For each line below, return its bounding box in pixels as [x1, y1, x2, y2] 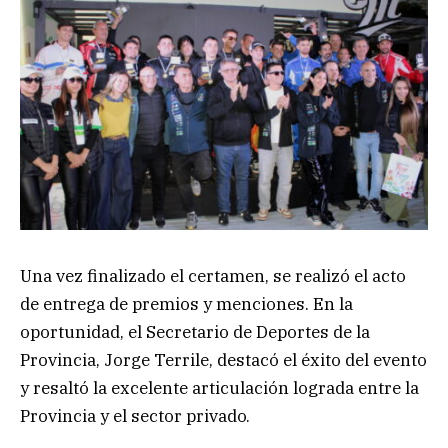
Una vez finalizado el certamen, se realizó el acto [20, 264, 406, 287]
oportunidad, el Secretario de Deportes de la [20, 320, 370, 343]
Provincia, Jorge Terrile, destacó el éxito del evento [20, 348, 427, 371]
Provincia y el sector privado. [20, 404, 250, 427]
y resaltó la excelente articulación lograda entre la [20, 376, 419, 399]
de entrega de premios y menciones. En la [20, 292, 353, 315]
